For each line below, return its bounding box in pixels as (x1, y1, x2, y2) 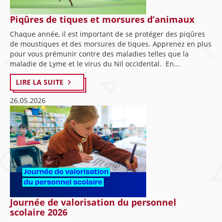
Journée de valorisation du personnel (10, 196, 176, 208)
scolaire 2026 (10, 206, 67, 218)
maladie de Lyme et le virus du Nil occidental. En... (10, 59, 180, 68)
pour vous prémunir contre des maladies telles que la (10, 49, 189, 58)
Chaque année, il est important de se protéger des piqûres (10, 29, 205, 39)
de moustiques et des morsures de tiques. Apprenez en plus (10, 39, 212, 49)
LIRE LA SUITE (16, 77, 63, 87)
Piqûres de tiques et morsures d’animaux (10, 13, 194, 25)
